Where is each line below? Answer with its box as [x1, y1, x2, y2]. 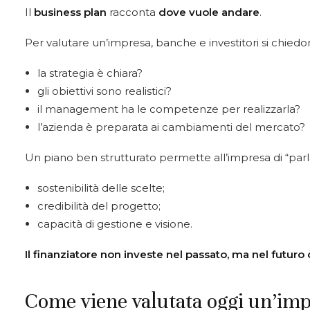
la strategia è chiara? [37, 66, 143, 80]
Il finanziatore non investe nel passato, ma [25, 248, 249, 261]
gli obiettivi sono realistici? [37, 84, 172, 98]
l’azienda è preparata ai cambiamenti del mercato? [37, 120, 305, 134]
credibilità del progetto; [37, 199, 161, 212]
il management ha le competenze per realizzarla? [37, 102, 300, 116]
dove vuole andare [158, 6, 259, 19]
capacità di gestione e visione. [37, 217, 192, 230]
